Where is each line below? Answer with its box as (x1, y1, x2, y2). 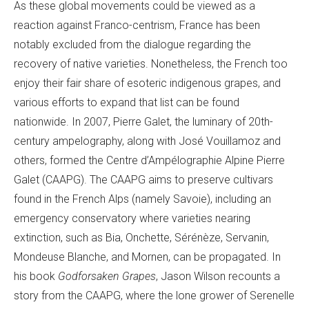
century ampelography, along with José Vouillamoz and (14, 134, 281, 148)
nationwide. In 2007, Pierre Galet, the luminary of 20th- (14, 115, 273, 129)
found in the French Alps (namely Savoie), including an (14, 192, 271, 206)
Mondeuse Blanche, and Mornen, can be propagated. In (14, 250, 281, 264)
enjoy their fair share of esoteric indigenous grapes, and (14, 77, 281, 90)
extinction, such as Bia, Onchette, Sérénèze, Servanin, (14, 231, 269, 245)
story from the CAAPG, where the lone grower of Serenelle (14, 289, 295, 303)
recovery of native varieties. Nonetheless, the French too (14, 57, 288, 71)
